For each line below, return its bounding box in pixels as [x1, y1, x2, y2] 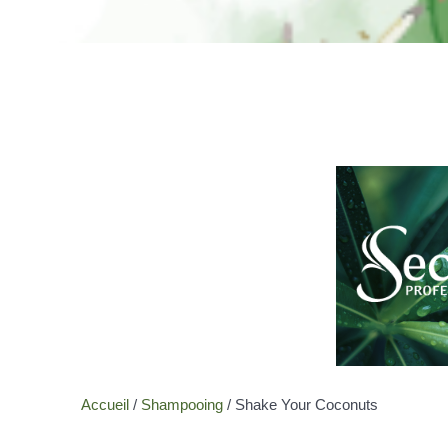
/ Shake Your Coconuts [222, 396, 378, 414]
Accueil [80, 396, 129, 414]
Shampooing [140, 396, 223, 414]
